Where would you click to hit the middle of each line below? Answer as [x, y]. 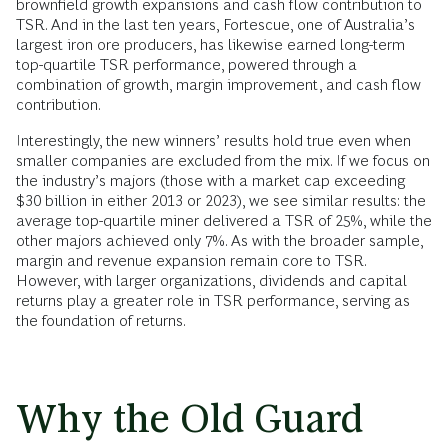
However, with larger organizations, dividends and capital [211, 281]
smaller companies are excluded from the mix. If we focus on [223, 161]
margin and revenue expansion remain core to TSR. [191, 261]
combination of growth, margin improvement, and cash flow [218, 85]
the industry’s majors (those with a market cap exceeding [210, 181]
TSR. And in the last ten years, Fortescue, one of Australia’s [215, 25]
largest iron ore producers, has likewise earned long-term [210, 45]
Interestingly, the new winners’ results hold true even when [213, 141]
